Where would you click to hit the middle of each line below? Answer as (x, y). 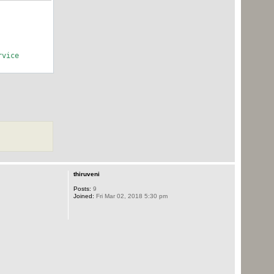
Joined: (83, 196)
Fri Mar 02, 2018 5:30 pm (131, 196)
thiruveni (86, 174)
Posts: (82, 188)
